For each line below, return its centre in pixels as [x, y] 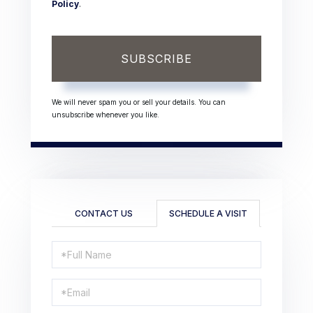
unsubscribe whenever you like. [105, 115]
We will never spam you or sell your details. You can [139, 102]
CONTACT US [103, 214]
